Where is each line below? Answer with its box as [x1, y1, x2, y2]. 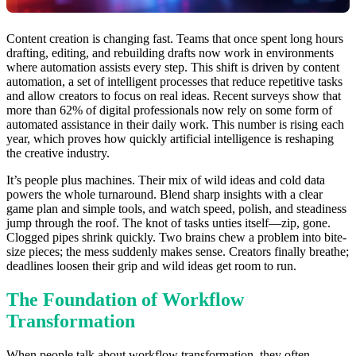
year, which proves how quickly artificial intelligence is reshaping [6, 131, 334, 145]
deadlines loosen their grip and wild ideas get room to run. [6, 258, 296, 273]
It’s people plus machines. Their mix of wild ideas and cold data [6, 172, 325, 187]
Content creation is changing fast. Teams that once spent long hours [6, 31, 343, 45]
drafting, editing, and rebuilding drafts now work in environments [6, 45, 334, 60]
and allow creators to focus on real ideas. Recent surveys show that [6, 88, 341, 103]
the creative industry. [6, 145, 110, 160]
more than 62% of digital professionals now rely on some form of [6, 103, 332, 117]
